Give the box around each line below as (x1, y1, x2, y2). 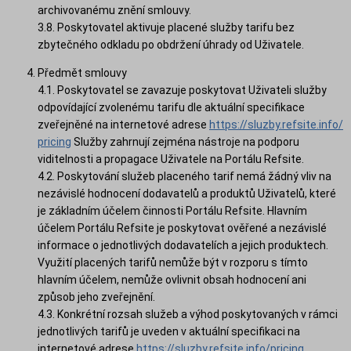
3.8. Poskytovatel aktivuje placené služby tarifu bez (38, 20, 295, 34)
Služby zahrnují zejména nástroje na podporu (71, 135, 299, 148)
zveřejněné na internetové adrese (38, 118, 209, 131)
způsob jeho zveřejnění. (38, 290, 155, 303)
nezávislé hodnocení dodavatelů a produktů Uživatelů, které (38, 186, 336, 200)
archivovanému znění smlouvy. (38, 3, 191, 16)
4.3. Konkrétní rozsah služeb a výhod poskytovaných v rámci (38, 307, 338, 320)
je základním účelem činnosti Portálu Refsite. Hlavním (38, 204, 307, 217)
